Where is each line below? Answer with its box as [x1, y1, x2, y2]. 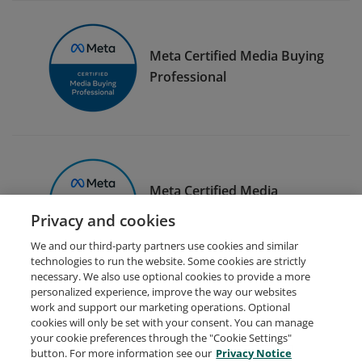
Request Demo [41, 338, 120, 353]
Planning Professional [149, 202, 283, 221]
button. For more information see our [31, 346, 213, 360]
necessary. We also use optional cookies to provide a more [31, 269, 311, 284]
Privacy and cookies [31, 209, 176, 231]
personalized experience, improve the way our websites [31, 284, 297, 299]
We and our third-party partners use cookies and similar [31, 238, 299, 253]
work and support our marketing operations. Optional [31, 300, 291, 314]
